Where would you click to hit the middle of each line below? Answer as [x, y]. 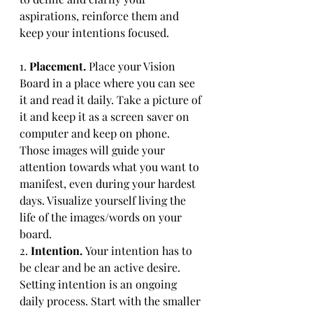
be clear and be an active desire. [101, 267]
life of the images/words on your [102, 217]
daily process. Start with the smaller [111, 301]
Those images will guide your [94, 150]
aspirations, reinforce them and [101, 16]
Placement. [59, 66]
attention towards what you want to [111, 167]
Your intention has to [140, 250]
